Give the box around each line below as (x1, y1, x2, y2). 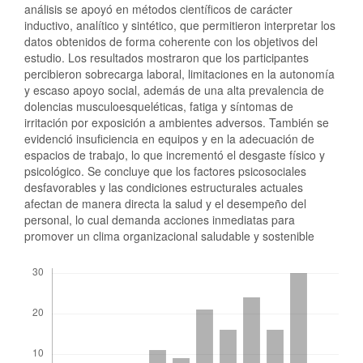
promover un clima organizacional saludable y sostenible (24, 228, 314, 245)
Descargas (29, 255, 74, 268)
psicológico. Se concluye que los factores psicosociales (24, 163, 306, 180)
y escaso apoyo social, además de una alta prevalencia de (24, 82, 324, 99)
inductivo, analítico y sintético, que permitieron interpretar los (24, 17, 335, 34)
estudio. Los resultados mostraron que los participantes (24, 49, 309, 66)
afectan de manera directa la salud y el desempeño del (24, 195, 306, 212)
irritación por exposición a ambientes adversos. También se (24, 114, 329, 131)
